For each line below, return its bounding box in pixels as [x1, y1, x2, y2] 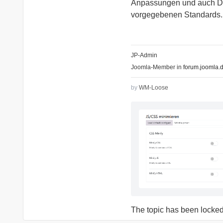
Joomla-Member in [131, 64, 183, 71]
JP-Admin [131, 52, 157, 59]
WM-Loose [139, 84, 168, 92]
